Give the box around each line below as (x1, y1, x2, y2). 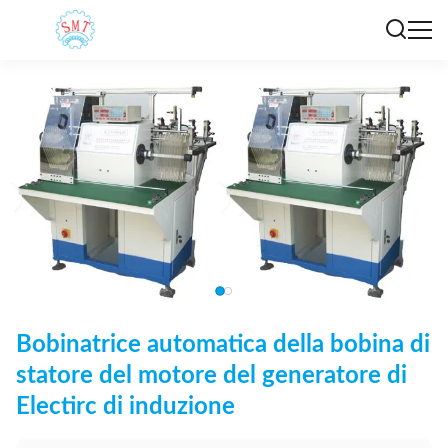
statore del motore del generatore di (16, 364, 407, 388)
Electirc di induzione (16, 395, 235, 419)
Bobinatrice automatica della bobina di (16, 333, 430, 357)
